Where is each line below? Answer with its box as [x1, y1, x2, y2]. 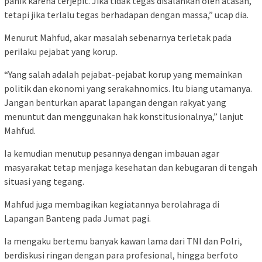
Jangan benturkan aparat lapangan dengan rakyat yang [4, 96, 226, 108]
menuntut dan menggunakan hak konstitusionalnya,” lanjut [4, 110, 243, 122]
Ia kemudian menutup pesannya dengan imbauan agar [4, 147, 219, 159]
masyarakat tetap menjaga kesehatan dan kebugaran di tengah [4, 161, 257, 173]
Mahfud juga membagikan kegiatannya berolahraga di [4, 198, 219, 210]
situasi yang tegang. [4, 175, 84, 187]
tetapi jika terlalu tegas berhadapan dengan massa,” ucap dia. [4, 8, 249, 20]
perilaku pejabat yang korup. [4, 45, 118, 57]
